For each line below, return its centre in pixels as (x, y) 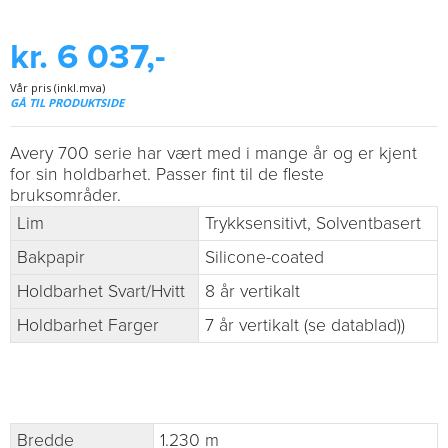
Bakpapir (51, 258)
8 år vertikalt (252, 292)
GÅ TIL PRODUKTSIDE (67, 103)
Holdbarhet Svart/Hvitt (101, 292)
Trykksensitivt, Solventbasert (313, 224)
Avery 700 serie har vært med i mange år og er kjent (213, 154)
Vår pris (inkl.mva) (57, 88)
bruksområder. (65, 196)
